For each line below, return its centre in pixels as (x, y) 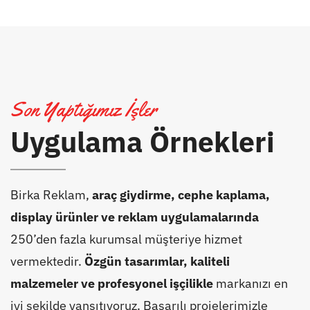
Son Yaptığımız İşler (83, 109)
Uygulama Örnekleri (142, 141)
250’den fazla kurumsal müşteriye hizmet (126, 239)
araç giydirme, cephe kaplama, (181, 194)
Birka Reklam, (51, 194)
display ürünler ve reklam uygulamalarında (134, 217)
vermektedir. (47, 261)
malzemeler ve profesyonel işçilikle (111, 283)
